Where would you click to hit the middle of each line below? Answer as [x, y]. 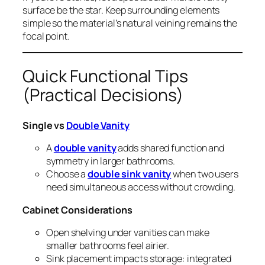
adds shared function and [170, 148]
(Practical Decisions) [103, 95]
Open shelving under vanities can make [128, 232]
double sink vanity [130, 174]
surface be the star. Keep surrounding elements [121, 10]
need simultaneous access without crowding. [141, 187]
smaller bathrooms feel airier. [108, 245]
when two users [205, 174]
